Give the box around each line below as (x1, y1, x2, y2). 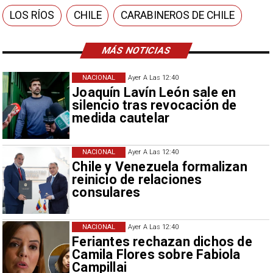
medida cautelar (72, 110, 170, 126)
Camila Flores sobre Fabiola (72, 246, 241, 262)
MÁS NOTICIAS (100, 45, 172, 56)
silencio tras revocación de (72, 97, 237, 113)
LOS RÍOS (10, 9, 55, 22)
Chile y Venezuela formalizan (72, 159, 247, 175)
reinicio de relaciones (72, 172, 202, 188)
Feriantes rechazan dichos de (72, 233, 252, 249)
